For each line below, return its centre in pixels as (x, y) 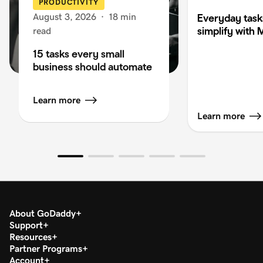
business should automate (92, 66)
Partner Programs (46, 248)
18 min (122, 16)
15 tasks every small (79, 53)
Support (26, 225)
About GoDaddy (43, 213)
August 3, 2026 (65, 16)
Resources (31, 237)
